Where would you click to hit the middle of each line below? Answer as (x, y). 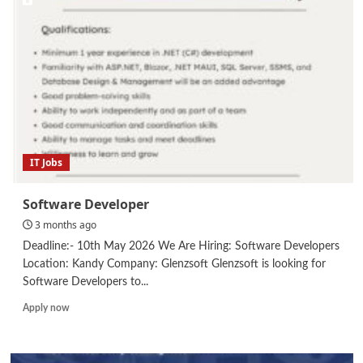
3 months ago (65, 224)
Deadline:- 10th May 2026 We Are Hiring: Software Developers (181, 246)
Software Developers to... (85, 282)
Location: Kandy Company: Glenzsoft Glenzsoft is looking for (174, 264)
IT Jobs (46, 162)
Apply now (46, 307)
